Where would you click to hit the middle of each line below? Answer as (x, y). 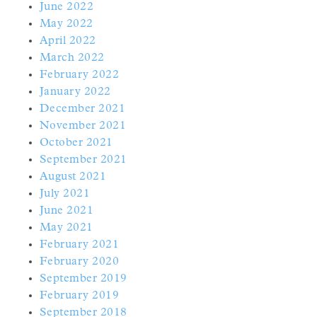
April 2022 (68, 41)
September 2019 (83, 278)
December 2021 (83, 109)
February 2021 (80, 244)
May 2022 (67, 24)
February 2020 (80, 261)
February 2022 (80, 75)
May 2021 (67, 227)
